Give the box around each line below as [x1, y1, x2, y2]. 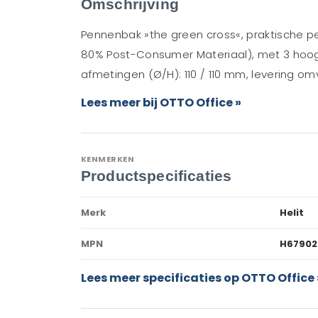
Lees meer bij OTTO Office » [81, 94, 241, 111]
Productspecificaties [81, 168, 232, 184]
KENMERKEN [81, 153, 135, 165]
